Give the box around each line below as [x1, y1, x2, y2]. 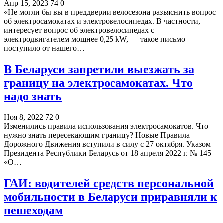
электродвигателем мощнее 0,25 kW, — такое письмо [4, 35, 185, 44]
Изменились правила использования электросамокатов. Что [4, 122, 208, 131]
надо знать [4, 90, 62, 103]
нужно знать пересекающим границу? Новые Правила [4, 131, 190, 140]
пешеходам [4, 204, 63, 217]
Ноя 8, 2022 [4, 113, 43, 122]
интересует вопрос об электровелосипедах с [4, 26, 154, 35]
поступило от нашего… [4, 44, 85, 53]
